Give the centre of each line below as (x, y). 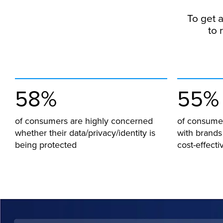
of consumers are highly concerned (84, 121)
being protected (46, 145)
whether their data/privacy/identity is (85, 133)
